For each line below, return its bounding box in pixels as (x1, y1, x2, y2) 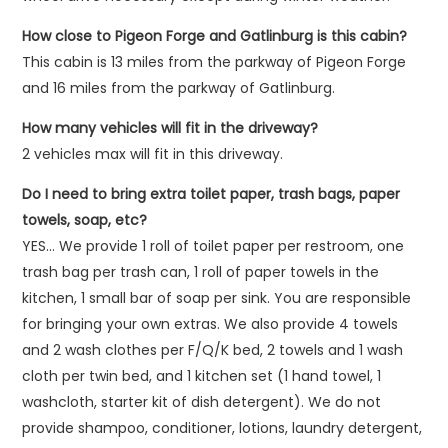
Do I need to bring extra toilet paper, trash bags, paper (22, 184, 401, 204)
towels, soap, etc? (22, 210, 148, 230)
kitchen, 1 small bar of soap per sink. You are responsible (22, 288, 412, 308)
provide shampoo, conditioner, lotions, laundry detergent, (22, 418, 423, 438)
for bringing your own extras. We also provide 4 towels (22, 314, 399, 334)
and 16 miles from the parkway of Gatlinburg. (22, 78, 336, 98)
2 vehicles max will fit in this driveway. (22, 144, 284, 164)
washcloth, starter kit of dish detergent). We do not (22, 392, 382, 412)
